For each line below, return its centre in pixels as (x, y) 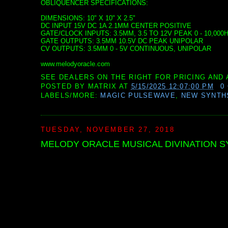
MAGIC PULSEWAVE (138, 95)
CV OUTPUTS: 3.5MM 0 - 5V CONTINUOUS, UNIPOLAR (126, 48)
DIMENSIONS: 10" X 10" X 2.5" (88, 18)
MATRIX (102, 86)
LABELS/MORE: (70, 95)
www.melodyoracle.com (75, 64)
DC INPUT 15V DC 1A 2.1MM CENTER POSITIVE (116, 25)
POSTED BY (64, 86)
